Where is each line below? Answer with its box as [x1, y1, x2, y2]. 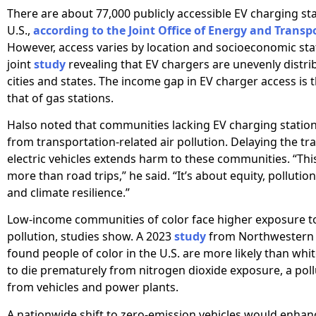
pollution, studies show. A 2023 [7, 229, 174, 245]
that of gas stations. [7, 90, 114, 106]
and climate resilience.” [7, 185, 130, 201]
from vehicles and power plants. [7, 279, 178, 296]
